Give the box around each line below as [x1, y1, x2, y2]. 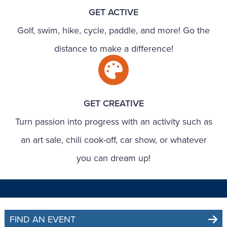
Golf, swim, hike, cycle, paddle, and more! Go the [17, 23, 210, 37]
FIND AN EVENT [10, 212, 76, 226]
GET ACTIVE [89, 5, 138, 19]
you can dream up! [77, 151, 150, 165]
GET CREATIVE [83, 96, 144, 110]
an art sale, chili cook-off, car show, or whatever [20, 133, 207, 146]
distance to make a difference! [54, 42, 173, 55]
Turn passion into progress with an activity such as [15, 115, 212, 128]
